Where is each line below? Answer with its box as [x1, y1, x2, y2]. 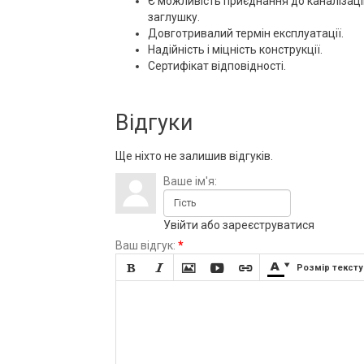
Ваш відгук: [115, 238, 175, 252]
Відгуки [115, 109, 193, 136]
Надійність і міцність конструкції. [147, 42, 323, 56]
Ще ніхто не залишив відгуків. [115, 149, 273, 162]
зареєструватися [222, 218, 314, 232]
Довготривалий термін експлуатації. [147, 26, 344, 40]
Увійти [162, 218, 198, 232]
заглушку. [147, 10, 200, 24]
